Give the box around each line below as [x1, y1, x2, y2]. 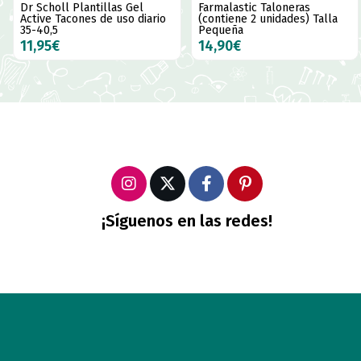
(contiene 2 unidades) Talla [197, 12, 338, 27]
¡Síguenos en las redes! [102, 210, 272, 230]
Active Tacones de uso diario [20, 12, 166, 27]
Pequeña [197, 23, 243, 38]
